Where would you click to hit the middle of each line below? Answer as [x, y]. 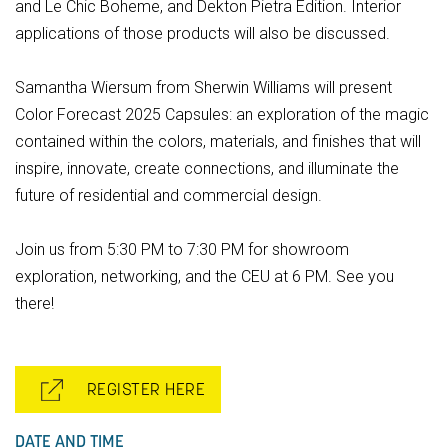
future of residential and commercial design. [168, 195]
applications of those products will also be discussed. [202, 33]
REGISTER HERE [139, 389]
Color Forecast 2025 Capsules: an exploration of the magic [222, 114]
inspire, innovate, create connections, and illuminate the [207, 168]
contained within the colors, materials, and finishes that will [218, 141]
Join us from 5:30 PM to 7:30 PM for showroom [182, 249]
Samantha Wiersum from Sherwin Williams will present [203, 87]
